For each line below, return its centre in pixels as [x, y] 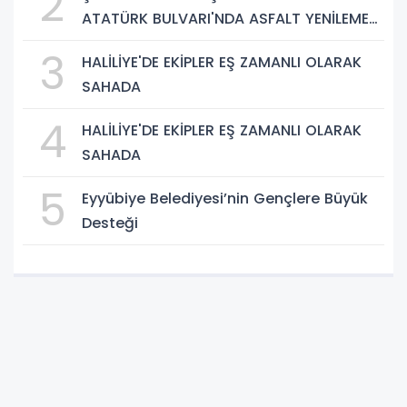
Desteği [110, 223]
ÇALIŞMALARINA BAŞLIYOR [174, 43]
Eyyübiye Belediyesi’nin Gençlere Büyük [225, 198]
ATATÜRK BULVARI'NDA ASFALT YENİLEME [225, 18]
